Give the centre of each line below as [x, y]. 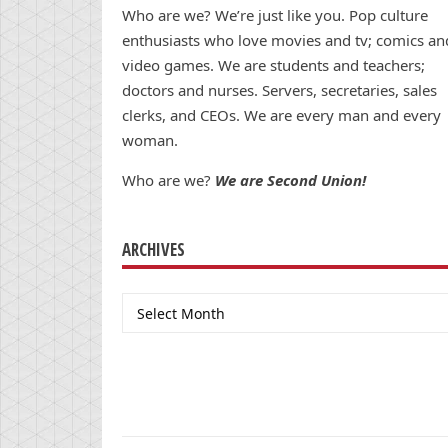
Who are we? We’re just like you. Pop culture [275, 15]
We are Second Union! [290, 180]
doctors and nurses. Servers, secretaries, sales [279, 90]
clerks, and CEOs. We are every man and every [281, 115]
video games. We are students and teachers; [273, 65]
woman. [150, 140]
